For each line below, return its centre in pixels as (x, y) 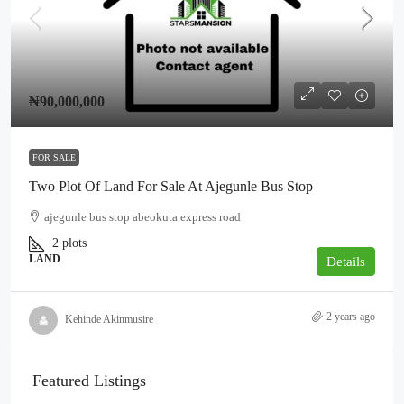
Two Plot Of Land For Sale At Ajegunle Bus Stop (171, 186)
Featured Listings (89, 380)
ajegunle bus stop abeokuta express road (142, 216)
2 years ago (351, 316)
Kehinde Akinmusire (109, 320)
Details (346, 261)
